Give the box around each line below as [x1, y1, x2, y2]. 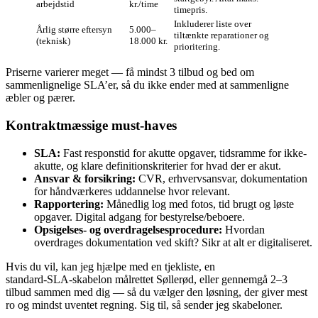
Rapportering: [34, 197, 104, 210]
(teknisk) [36, 35, 70, 47]
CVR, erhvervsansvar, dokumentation [136, 172, 307, 185]
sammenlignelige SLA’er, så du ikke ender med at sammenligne [6, 79, 289, 92]
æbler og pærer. [6, 92, 75, 104]
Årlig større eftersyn [36, 24, 112, 35]
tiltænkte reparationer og [174, 30, 269, 41]
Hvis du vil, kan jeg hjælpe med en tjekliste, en [6, 260, 215, 273]
